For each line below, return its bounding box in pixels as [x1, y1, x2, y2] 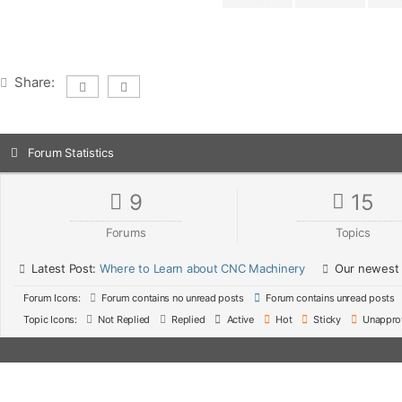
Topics [335, 225, 371, 240]
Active [223, 313, 254, 326]
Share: [14, 74, 55, 91]
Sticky [310, 313, 341, 326]
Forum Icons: [23, 292, 81, 304]
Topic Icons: [23, 313, 77, 326]
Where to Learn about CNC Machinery [99, 261, 305, 275]
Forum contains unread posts [263, 292, 395, 304]
